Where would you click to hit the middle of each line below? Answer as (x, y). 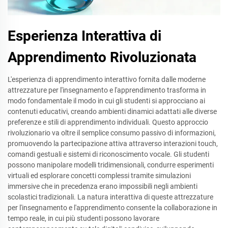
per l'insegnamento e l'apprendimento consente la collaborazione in (112, 207)
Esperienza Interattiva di (84, 36)
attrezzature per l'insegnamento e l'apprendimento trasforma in (107, 90)
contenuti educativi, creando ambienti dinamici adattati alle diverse (112, 111)
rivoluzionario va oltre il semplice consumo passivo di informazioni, (112, 133)
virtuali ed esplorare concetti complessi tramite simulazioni (99, 175)
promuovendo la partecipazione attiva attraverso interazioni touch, (113, 143)
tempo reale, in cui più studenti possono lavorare (83, 218)
